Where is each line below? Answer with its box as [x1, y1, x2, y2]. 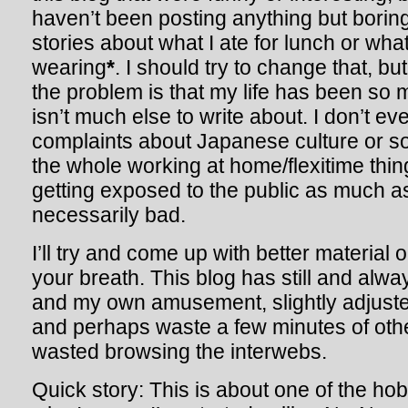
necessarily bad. [32, 203, 186, 227]
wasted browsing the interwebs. [32, 340, 327, 363]
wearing [32, 56, 107, 79]
